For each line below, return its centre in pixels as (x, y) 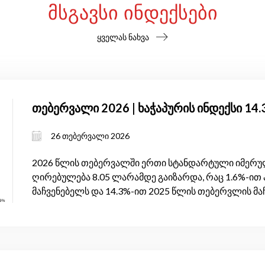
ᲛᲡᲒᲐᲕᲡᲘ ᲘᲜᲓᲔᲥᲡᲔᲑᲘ (132, 13)
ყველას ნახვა (123, 37)
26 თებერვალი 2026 (90, 136)
